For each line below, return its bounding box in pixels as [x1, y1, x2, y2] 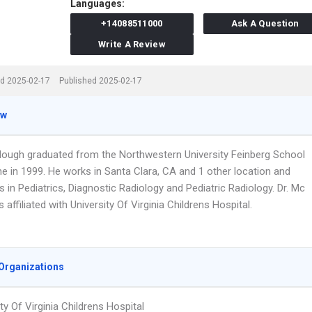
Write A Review [97, 39, 166, 49]
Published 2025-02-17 [59, 76, 142, 86]
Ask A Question [231, 18, 299, 29]
